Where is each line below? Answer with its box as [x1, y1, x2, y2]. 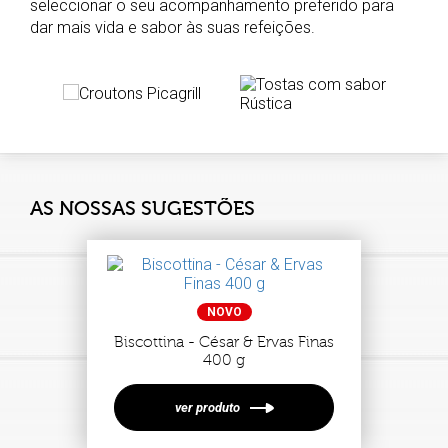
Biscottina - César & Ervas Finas [114, 333, 334, 351]
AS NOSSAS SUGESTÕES [30, 197, 255, 220]
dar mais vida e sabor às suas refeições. [30, 18, 315, 37]
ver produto [174, 400, 240, 415]
